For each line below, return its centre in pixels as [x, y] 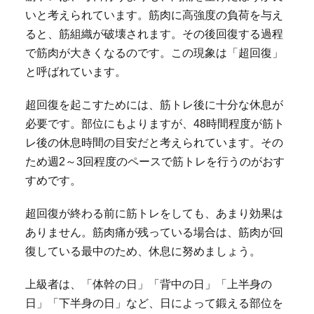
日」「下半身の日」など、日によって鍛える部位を [154, 303]
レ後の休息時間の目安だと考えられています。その [154, 143]
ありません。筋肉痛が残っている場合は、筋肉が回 [154, 232]
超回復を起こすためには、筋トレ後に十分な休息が [154, 105]
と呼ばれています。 [75, 72]
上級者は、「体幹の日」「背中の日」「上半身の [148, 284]
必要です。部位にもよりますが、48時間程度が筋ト [155, 124]
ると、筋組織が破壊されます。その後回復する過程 [154, 34]
